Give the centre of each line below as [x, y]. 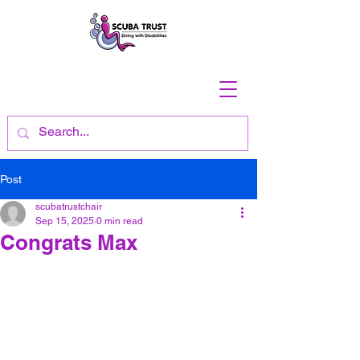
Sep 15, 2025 [65, 221]
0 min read [120, 221]
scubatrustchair [69, 207]
